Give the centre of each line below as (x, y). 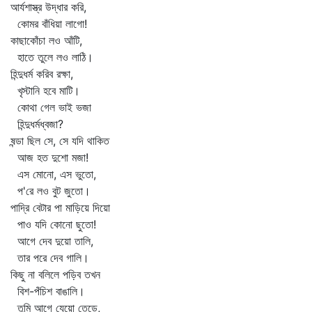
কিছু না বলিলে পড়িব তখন (55, 274)
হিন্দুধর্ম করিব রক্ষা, (42, 74)
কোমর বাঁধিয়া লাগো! (49, 24)
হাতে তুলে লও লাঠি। (52, 57)
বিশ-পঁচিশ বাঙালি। (48, 291)
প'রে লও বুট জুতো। (50, 191)
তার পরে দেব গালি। (50, 258)
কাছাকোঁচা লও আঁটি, (46, 40)
